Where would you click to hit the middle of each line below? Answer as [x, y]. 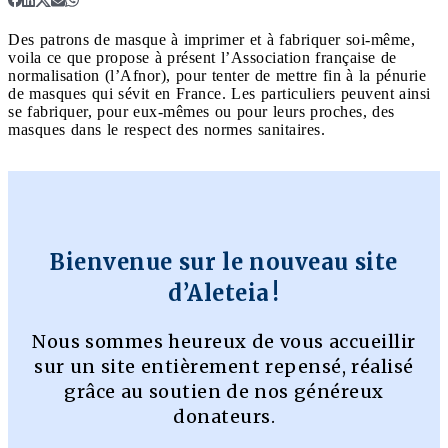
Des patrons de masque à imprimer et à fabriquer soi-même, [211, 39]
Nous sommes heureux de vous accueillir [224, 341]
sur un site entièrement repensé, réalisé [224, 366]
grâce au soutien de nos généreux [224, 391]
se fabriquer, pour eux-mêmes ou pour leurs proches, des [201, 111]
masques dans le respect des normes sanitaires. [166, 129]
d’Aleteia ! [224, 292]
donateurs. [224, 416]
